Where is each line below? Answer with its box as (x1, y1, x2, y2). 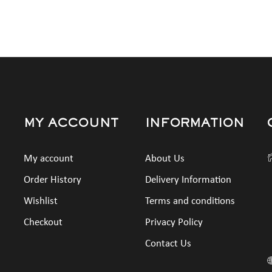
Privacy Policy (145, 217, 203, 228)
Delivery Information (145, 174, 231, 185)
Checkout (24, 217, 63, 228)
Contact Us (145, 238, 191, 249)
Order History (24, 174, 81, 185)
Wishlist (24, 195, 58, 206)
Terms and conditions (145, 195, 235, 206)
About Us (145, 153, 185, 164)
